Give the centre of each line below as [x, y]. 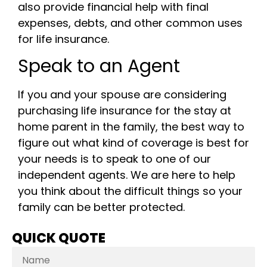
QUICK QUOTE [59, 238]
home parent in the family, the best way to [131, 127]
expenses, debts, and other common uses [130, 23]
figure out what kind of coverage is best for [133, 143]
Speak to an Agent [99, 66]
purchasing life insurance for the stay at [125, 111]
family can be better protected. [101, 207]
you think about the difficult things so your [130, 191]
